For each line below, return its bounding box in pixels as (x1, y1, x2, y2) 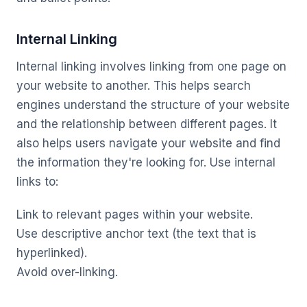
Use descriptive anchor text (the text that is (16, 227, 256, 241)
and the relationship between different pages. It (16, 117, 277, 131)
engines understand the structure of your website (16, 98, 290, 112)
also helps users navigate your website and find (16, 136, 280, 150)
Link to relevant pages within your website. (16, 208, 253, 221)
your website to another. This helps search (16, 79, 251, 93)
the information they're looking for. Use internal (16, 156, 275, 169)
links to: (16, 175, 58, 188)
